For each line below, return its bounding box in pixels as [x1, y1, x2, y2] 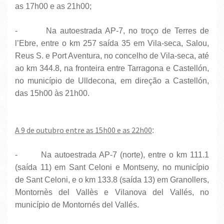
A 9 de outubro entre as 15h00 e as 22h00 [15, 125, 152, 135]
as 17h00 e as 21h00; [15, 2, 91, 11]
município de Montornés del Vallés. [15, 200, 139, 209]
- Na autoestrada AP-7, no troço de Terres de [15, 26, 209, 35]
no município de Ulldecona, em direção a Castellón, [15, 76, 209, 85]
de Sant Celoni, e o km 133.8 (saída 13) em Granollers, [15, 175, 209, 184]
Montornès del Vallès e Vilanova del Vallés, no [15, 188, 209, 197]
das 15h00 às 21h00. [15, 89, 89, 98]
